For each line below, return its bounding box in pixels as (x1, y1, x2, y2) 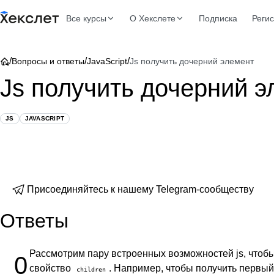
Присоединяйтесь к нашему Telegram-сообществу (27, 184, 254, 194)
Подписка (199, 13, 237, 23)
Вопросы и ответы (12, 56, 84, 66)
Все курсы (66, 13, 106, 23)
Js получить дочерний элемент (130, 56, 254, 66)
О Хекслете (130, 13, 176, 23)
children (76, 265, 106, 273)
